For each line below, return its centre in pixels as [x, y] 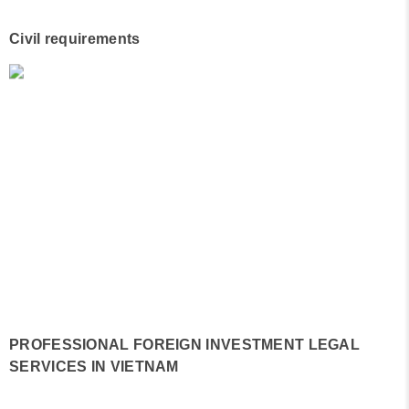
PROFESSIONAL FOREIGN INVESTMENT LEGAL [185, 344]
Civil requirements [75, 39]
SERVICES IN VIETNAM [94, 366]
